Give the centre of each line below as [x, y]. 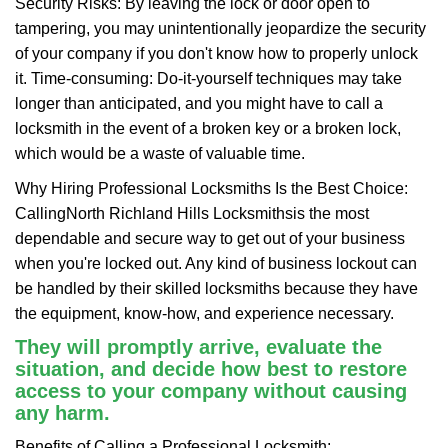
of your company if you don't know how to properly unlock [216, 53]
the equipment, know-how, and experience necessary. [204, 313]
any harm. [62, 413]
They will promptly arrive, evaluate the [198, 347]
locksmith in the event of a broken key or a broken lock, [208, 128]
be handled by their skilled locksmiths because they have [216, 288]
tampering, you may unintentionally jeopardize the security [220, 28]
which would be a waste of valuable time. [160, 153]
